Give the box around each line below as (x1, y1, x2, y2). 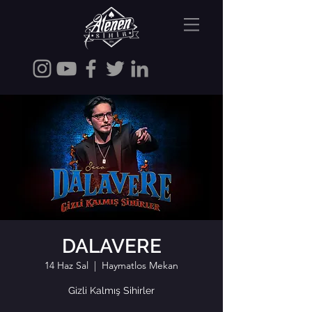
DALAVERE (61, 235, 162, 258)
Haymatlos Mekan (102, 259, 178, 272)
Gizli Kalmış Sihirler (68, 285, 155, 296)
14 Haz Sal (45, 259, 88, 272)
